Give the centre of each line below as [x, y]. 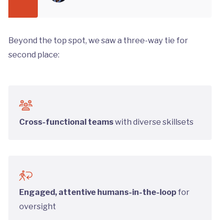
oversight [38, 206]
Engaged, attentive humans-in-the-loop [98, 192]
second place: [34, 55]
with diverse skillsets [154, 122]
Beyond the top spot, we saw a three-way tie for [98, 41]
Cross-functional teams [67, 122]
